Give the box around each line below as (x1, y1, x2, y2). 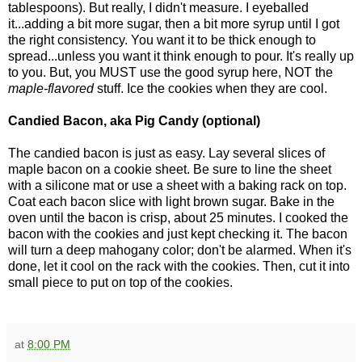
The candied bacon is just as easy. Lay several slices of (8, 146, 325, 161)
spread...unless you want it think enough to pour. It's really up (8, 49, 354, 64)
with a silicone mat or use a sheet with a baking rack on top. (8, 179, 347, 193)
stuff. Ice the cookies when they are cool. (94, 82, 327, 96)
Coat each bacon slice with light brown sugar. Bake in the (8, 195, 335, 209)
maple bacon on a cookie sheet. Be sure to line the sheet (8, 162, 331, 177)
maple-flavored (8, 82, 94, 96)
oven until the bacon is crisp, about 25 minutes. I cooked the (8, 211, 348, 225)
